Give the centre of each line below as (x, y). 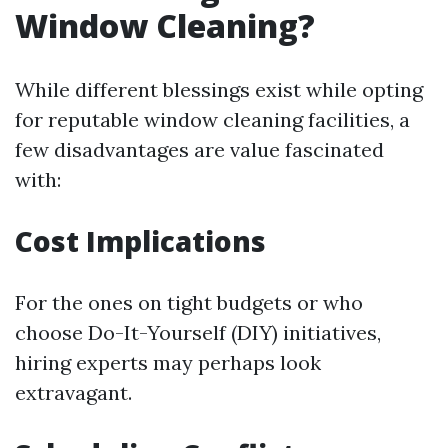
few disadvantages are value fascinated (199, 149)
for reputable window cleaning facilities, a (212, 119)
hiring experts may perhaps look (168, 362)
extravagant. (73, 392)
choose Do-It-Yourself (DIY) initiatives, (198, 332)
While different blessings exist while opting (219, 89)
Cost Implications (140, 241)
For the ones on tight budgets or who (189, 302)
